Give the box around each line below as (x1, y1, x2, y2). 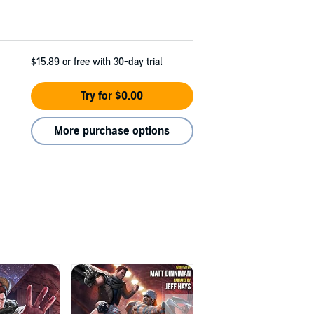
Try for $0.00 (81, 89, 144, 104)
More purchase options (54, 124, 170, 139)
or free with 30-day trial (62, 56, 162, 69)
